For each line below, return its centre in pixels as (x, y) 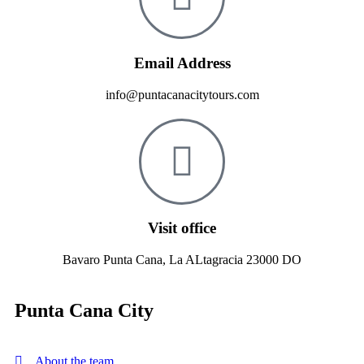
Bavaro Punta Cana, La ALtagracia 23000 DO (182, 260)
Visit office (182, 228)
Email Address (182, 63)
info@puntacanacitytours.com (182, 94)
